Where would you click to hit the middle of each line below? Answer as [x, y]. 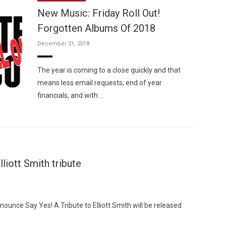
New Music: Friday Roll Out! [99, 13]
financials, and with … [71, 95]
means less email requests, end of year [100, 83]
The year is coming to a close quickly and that [109, 70]
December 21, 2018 [63, 44]
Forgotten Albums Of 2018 [96, 28]
